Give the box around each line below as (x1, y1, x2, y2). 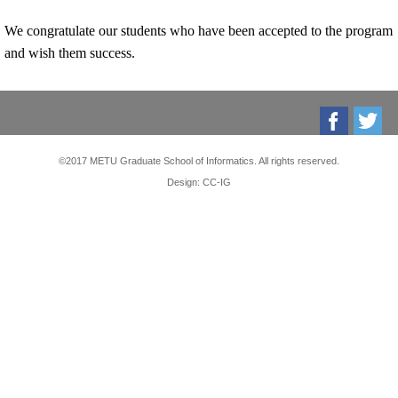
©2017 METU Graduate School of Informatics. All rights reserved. (59, 155, 339, 166)
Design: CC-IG (167, 176, 231, 187)
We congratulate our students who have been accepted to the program (4, 22, 393, 38)
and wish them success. (4, 44, 135, 60)
